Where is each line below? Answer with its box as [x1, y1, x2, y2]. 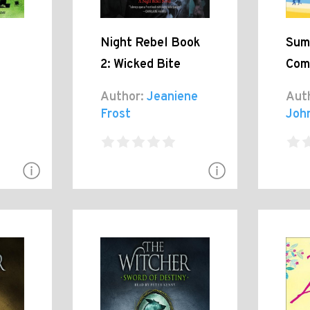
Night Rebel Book [100, 35, 200, 51]
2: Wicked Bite [100, 56, 181, 73]
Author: [100, 89, 144, 105]
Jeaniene [143, 89, 198, 105]
